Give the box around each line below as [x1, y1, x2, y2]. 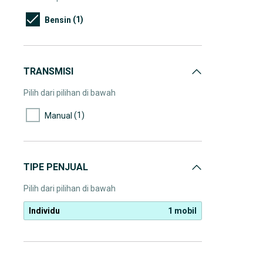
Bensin [45, 15, 71, 25]
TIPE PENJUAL [23, 161, 88, 173]
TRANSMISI [23, 66, 73, 77]
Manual [45, 110, 72, 120]
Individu [29, 206, 60, 215]
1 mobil [168, 206, 197, 215]
